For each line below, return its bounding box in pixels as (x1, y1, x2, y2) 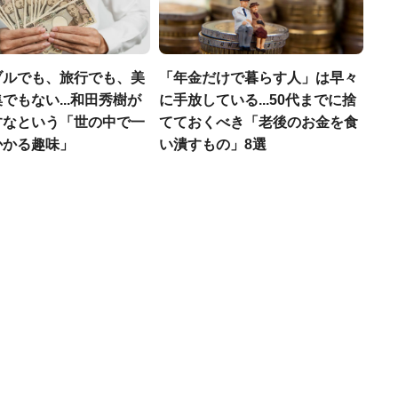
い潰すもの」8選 (159, 137, 267, 152)
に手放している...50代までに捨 (159, 92, 356, 107)
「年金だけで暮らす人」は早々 (159, 70, 358, 85)
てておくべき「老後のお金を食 (159, 115, 358, 130)
